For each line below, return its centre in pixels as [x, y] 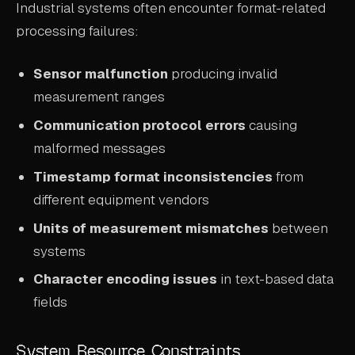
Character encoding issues [126, 279]
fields [51, 302]
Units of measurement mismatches [151, 228]
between [299, 228]
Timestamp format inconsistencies [153, 176]
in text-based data [276, 279]
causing [272, 125]
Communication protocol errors [140, 125]
